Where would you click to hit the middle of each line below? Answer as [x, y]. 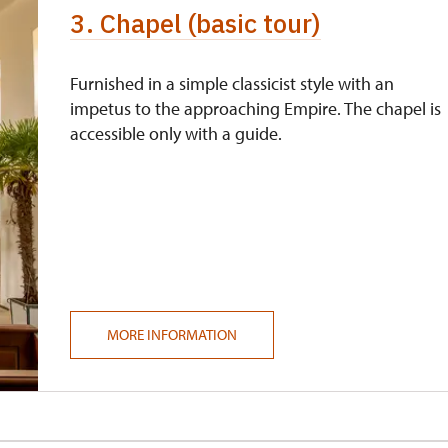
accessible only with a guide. [176, 133]
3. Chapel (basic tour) [196, 23]
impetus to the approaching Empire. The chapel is [256, 108]
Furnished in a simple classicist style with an [232, 83]
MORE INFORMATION [172, 334]
